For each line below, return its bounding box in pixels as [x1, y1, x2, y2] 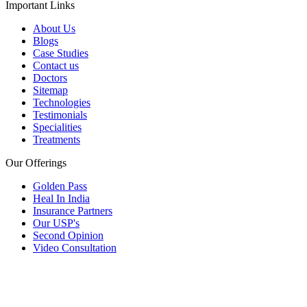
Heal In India [33, 193, 90, 205]
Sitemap [33, 84, 68, 97]
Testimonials [33, 109, 87, 121]
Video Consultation [33, 242, 116, 254]
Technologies [33, 97, 90, 109]
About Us [33, 23, 75, 35]
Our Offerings [5, 157, 66, 169]
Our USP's [33, 217, 79, 230]
